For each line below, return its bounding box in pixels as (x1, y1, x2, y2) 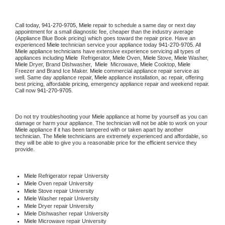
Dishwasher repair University (38, 210, 110, 216)
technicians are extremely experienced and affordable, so (66, 133, 207, 139)
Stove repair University (38, 187, 94, 194)
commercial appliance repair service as (102, 67, 199, 74)
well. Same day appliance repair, (15, 74, 94, 80)
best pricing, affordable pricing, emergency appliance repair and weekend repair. (15, 80, 209, 87)
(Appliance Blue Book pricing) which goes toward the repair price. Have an (15, 35, 195, 41)
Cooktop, (153, 61, 178, 67)
